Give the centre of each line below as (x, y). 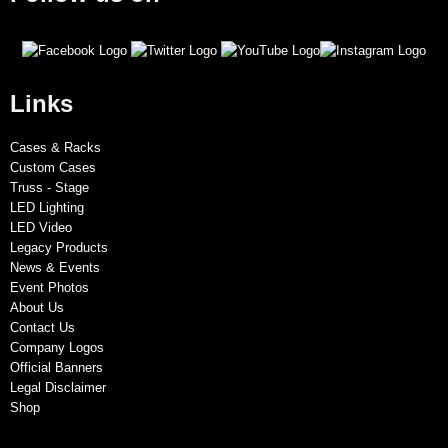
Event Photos (49, 287)
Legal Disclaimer (58, 387)
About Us (37, 307)
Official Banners (56, 367)
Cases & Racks (55, 147)
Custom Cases (53, 167)
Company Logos (57, 347)
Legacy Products (59, 247)
